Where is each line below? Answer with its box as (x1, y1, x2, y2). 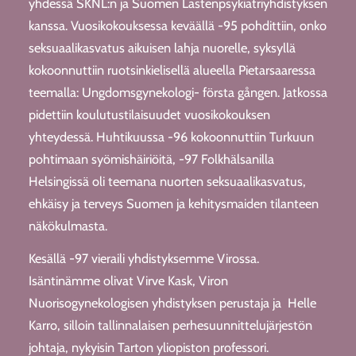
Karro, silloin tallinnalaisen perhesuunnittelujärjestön (28, 316, 312, 333)
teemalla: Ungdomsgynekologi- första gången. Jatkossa (28, 84, 327, 101)
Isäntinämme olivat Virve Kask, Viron (28, 272, 228, 288)
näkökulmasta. (28, 218, 107, 234)
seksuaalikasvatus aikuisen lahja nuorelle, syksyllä (28, 40, 296, 56)
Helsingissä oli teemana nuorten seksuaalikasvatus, (28, 173, 306, 190)
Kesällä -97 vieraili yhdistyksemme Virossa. (28, 250, 259, 266)
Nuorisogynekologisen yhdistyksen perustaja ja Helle (28, 294, 316, 311)
